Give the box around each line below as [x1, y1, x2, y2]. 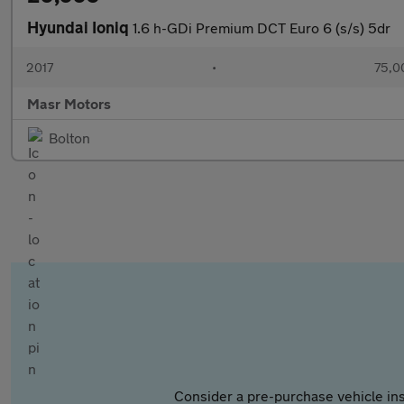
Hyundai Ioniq [27, 17, 133, 37]
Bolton [49, 129, 90, 146]
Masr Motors [27, 95, 111, 112]
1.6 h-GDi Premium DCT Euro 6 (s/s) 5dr [133, 19, 390, 36]
